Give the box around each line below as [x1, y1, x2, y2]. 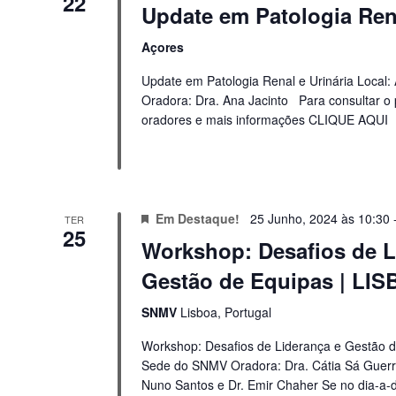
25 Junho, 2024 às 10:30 [249, 209, 390, 228]
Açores [141, 37, 184, 56]
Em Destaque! [155, 209, 240, 228]
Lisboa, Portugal [179, 303, 271, 322]
